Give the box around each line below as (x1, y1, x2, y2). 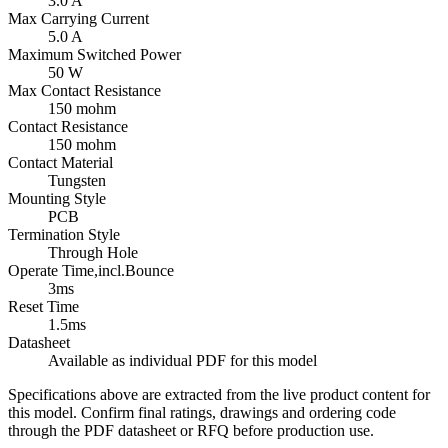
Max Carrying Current (8, 9, 149, 27)
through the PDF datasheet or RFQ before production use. (8, 421, 374, 439)
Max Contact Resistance (8, 81, 161, 99)
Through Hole (48, 243, 138, 261)
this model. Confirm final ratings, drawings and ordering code (8, 403, 396, 421)
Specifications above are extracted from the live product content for (8, 385, 430, 403)
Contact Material (8, 153, 113, 171)
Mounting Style (8, 189, 106, 207)
